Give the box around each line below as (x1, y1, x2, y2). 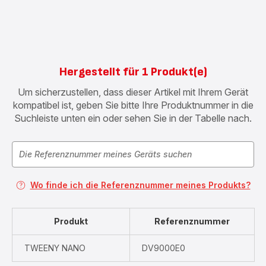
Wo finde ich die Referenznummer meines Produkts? (30, 180, 251, 190)
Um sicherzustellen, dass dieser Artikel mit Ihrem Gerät (18, 86, 248, 98)
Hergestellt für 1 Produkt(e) (59, 65, 207, 79)
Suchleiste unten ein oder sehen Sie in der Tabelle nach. (14, 112, 252, 124)
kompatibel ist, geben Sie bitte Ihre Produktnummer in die (12, 99, 254, 111)
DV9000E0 (142, 243, 185, 253)
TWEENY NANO (24, 243, 85, 253)
